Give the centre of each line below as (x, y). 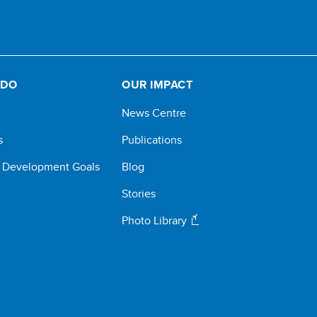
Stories (139, 194)
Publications (152, 140)
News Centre (154, 113)
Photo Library (156, 220)
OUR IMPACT (157, 85)
